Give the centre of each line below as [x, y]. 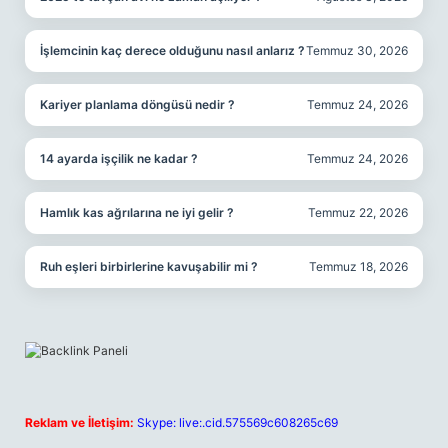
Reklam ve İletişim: [79, 422]
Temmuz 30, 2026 [357, 50]
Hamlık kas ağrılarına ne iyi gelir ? [137, 212]
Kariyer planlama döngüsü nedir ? [137, 104]
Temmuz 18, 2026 [358, 266]
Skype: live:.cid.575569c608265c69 [237, 422]
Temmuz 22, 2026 [358, 212]
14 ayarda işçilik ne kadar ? [119, 158]
